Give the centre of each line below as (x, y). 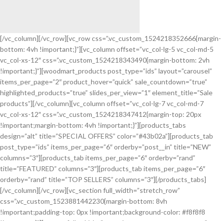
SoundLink (30, 53)
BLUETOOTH (47, 65)
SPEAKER (39, 80)
